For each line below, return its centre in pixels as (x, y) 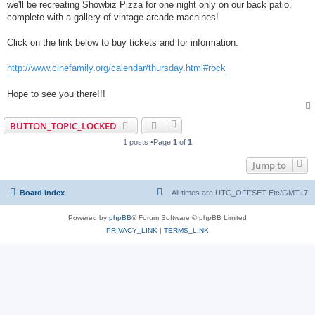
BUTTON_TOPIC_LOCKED (63, 126)
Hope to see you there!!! (56, 94)
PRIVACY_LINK (132, 230)
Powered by (89, 218)
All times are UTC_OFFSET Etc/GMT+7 (240, 193)
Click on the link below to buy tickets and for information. (123, 43)
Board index (42, 193)
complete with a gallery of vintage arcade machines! (113, 17)
